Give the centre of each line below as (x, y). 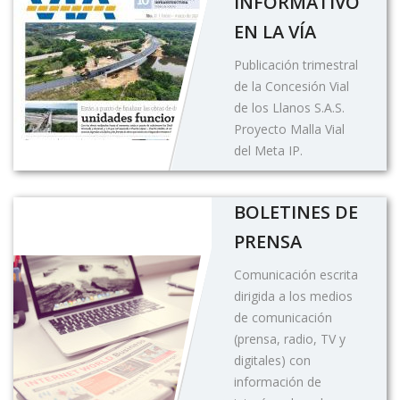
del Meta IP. (268, 150)
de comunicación (283, 317)
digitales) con (272, 360)
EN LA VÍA (275, 31)
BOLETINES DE (296, 212)
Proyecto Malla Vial (289, 129)
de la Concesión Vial (292, 86)
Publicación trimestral (296, 64)
